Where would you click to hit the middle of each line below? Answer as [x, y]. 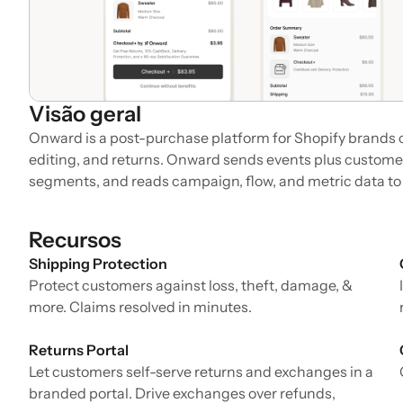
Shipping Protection [98, 264]
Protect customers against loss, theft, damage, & [191, 286]
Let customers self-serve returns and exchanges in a [201, 372]
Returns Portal [79, 350]
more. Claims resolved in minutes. [140, 307]
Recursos [75, 240]
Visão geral [85, 114]
